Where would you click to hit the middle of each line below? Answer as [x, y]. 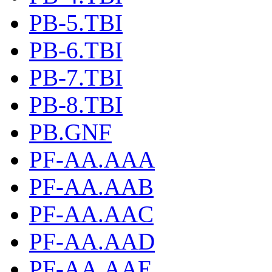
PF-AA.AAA [92, 160]
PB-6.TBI [76, 50]
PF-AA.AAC [91, 214]
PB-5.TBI [76, 23]
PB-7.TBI [76, 78]
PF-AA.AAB [91, 187]
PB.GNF [70, 132]
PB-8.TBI [76, 105]
